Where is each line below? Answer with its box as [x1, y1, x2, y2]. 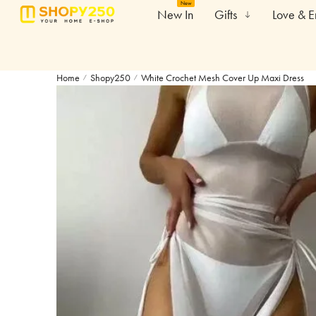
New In [157, 6, 193, 23]
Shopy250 [90, 71, 130, 84]
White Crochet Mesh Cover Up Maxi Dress [141, 71, 304, 84]
